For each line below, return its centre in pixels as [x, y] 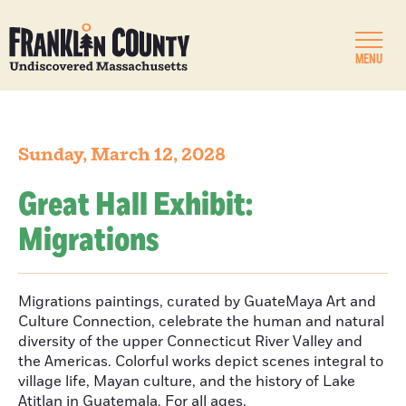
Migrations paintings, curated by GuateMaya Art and [197, 302]
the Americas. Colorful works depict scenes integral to [201, 362]
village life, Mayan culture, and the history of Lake [187, 382]
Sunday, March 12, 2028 [122, 155]
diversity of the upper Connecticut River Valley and [190, 342]
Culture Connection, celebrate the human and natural [201, 322]
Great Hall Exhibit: [135, 205]
